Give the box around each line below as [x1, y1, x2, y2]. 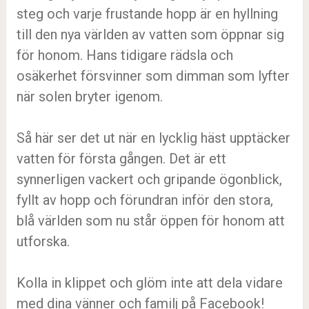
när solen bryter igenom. [16, 88, 163, 105]
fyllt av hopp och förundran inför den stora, [16, 192, 273, 208]
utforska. [16, 233, 70, 250]
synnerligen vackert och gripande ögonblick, [16, 171, 282, 188]
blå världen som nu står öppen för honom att [16, 212, 285, 229]
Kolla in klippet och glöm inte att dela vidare [16, 275, 283, 291]
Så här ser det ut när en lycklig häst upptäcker [16, 130, 290, 146]
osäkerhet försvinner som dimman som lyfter [16, 68, 290, 84]
